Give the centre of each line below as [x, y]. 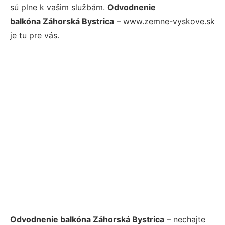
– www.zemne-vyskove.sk [164, 21]
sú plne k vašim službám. [59, 7]
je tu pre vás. [35, 35]
